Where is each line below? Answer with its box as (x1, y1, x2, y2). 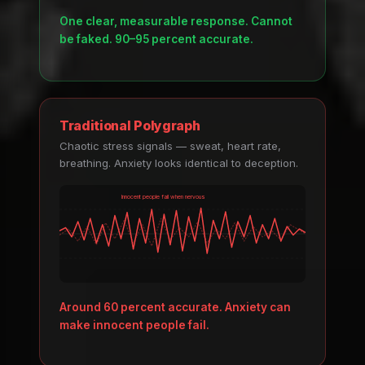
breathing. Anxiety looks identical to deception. (59, 156, 298, 169)
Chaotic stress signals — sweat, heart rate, (59, 139, 281, 152)
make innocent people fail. (59, 319, 209, 332)
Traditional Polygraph (59, 117, 200, 134)
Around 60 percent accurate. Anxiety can (59, 301, 291, 314)
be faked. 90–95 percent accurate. (59, 32, 253, 46)
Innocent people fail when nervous (121, 192, 205, 200)
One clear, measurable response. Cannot (59, 14, 292, 28)
